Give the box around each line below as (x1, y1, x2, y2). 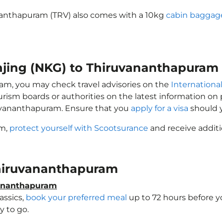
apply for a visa (131, 104, 188, 113)
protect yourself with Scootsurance (9, 123, 148, 133)
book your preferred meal (26, 193, 127, 202)
